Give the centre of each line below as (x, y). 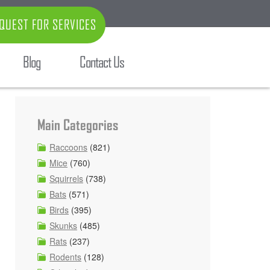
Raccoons (68, 147)
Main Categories (78, 125)
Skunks (63, 225)
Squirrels (66, 178)
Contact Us (102, 62)
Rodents (65, 257)
